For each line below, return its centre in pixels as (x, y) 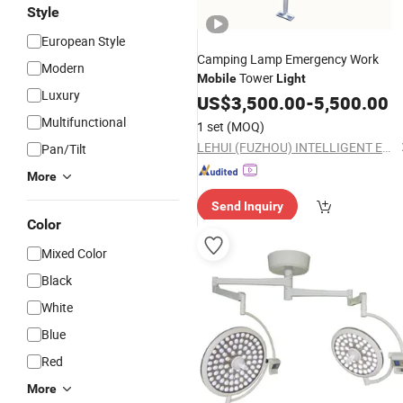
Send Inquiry (247, 206)
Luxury (61, 95)
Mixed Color (74, 253)
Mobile (217, 78)
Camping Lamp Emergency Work (288, 59)
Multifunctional (84, 122)
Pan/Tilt (64, 149)
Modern (63, 68)
